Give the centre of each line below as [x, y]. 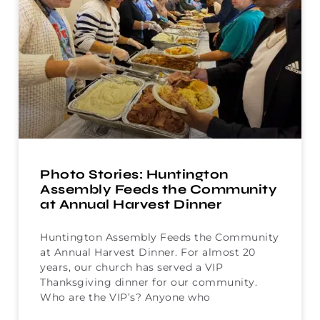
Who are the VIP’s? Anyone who [125, 297]
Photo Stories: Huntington [134, 174]
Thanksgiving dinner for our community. [149, 282]
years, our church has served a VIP [131, 267]
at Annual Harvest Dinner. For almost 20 [148, 252]
